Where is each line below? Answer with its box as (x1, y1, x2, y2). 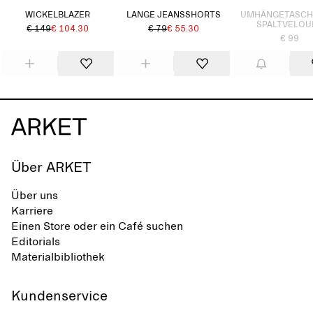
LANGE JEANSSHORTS (126, 11, 221, 20)
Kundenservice (11, 289, 108, 303)
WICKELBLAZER (25, 11, 91, 20)
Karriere (11, 205, 53, 217)
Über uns (11, 190, 58, 201)
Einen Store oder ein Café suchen (11, 221, 183, 232)
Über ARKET (11, 161, 92, 175)
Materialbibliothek (11, 252, 104, 263)
